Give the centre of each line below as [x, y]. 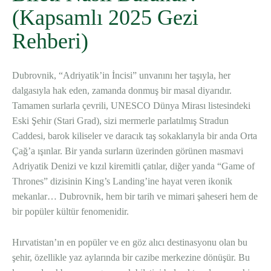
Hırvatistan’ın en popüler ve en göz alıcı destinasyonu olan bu [130, 243]
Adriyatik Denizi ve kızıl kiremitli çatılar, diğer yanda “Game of [133, 166]
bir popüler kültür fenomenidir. [70, 212]
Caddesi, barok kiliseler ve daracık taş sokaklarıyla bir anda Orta [135, 136]
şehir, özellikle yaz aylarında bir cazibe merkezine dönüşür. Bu [131, 258]
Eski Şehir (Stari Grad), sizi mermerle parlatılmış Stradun [120, 121]
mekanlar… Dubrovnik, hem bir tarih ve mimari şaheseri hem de [135, 197]
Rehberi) [50, 41]
